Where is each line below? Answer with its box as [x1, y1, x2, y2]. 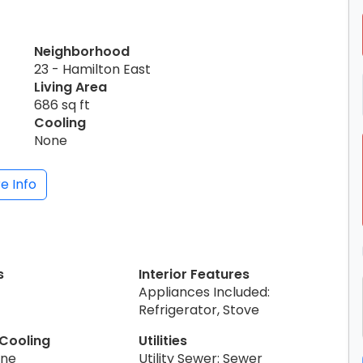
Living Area [34, 77, 107, 96]
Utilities [139, 331, 188, 350]
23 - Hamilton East [34, 59, 151, 79]
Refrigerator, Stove [139, 300, 260, 319]
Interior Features [139, 264, 250, 284]
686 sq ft [34, 95, 90, 114]
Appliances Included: [139, 282, 271, 301]
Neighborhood [34, 41, 130, 61]
